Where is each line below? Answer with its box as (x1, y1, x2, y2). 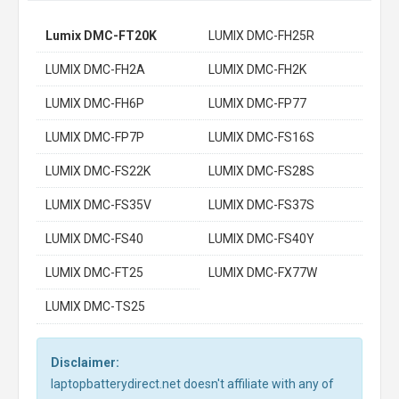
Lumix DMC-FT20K (45, 28, 157, 43)
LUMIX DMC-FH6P (45, 96, 144, 110)
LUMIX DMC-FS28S (208, 164, 314, 178)
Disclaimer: (51, 355, 119, 370)
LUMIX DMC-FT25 (45, 265, 143, 280)
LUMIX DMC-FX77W (208, 265, 317, 280)
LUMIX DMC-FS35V (45, 198, 151, 212)
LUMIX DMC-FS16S (208, 130, 314, 144)
